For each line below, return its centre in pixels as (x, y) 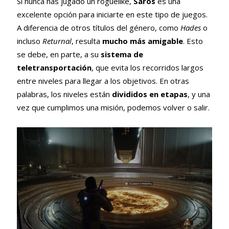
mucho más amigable (142, 41)
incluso (29, 41)
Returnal (57, 41)
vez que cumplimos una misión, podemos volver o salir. (113, 107)
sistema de (122, 54)
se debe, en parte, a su (59, 54)
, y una (199, 94)
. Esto (193, 41)
